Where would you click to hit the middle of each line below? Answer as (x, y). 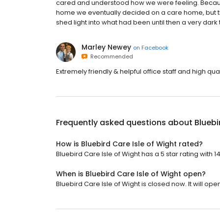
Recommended (110, 57)
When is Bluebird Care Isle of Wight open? (131, 174)
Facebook (155, 47)
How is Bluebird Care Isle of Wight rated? (129, 144)
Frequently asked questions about (125, 123)
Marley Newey (106, 47)
